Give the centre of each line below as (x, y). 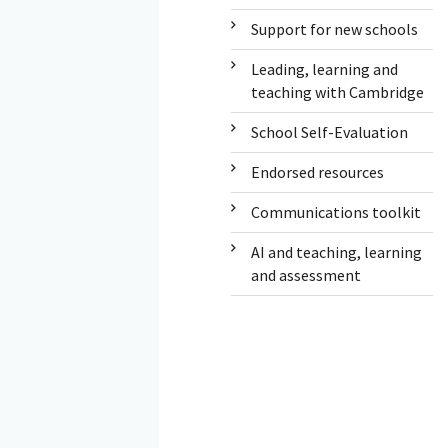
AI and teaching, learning (336, 251)
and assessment (305, 274)
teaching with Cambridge (337, 91)
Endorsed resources (317, 171)
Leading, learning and (324, 68)
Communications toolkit (335, 211)
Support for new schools (334, 28)
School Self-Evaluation (329, 131)
